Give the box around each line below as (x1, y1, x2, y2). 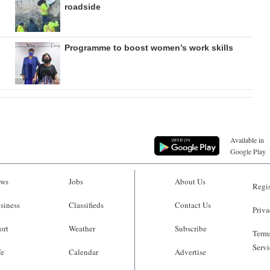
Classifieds (68, 199, 104, 211)
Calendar (68, 246, 98, 258)
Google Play (230, 146, 266, 157)
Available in (230, 135, 264, 145)
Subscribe (175, 223, 207, 234)
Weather (68, 223, 95, 234)
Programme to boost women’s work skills (64, 43, 233, 53)
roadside (64, 2, 101, 12)
